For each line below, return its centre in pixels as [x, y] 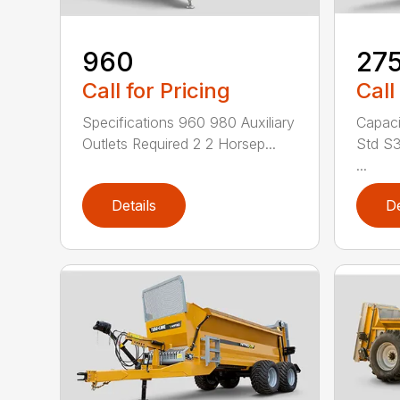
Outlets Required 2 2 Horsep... [179, 144]
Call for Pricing [157, 91]
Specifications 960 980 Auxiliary [189, 123]
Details [134, 206]
